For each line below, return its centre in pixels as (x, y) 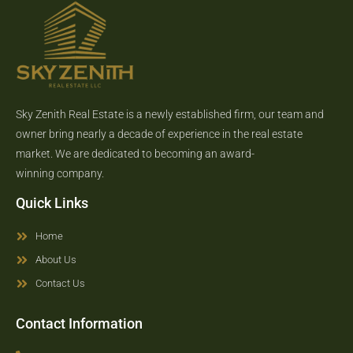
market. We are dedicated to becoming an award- (135, 154)
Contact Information (79, 324)
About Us (56, 260)
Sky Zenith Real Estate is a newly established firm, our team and (170, 115)
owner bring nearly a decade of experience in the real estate (159, 134)
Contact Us (60, 284)
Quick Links (52, 203)
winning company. (60, 174)
